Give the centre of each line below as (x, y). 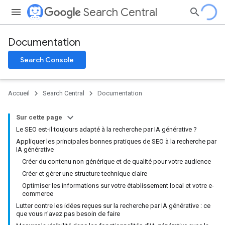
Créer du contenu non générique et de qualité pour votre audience (117, 161)
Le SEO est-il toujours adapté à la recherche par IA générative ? (106, 129)
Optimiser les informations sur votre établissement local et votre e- (118, 186)
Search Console (47, 60)
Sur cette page (39, 117)
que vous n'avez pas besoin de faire (68, 214)
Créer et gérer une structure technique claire (85, 174)
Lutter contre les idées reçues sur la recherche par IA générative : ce (113, 206)
